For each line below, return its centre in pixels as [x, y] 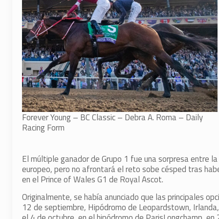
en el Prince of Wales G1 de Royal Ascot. [92, 179]
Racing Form [43, 127]
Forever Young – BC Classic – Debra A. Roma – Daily [112, 117]
